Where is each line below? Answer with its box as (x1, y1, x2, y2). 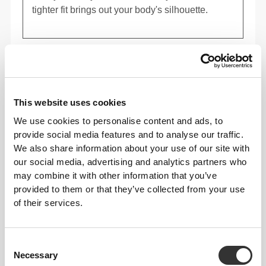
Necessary (13, 249, 58, 260)
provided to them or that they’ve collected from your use (13, 183, 245, 194)
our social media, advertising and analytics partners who (13, 156, 247, 167)
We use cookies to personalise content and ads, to (13, 115, 223, 126)
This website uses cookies (13, 97, 126, 108)
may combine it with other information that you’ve (13, 170, 217, 180)
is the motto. (31, 239, 83, 250)
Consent (4, 237, 37, 248)
